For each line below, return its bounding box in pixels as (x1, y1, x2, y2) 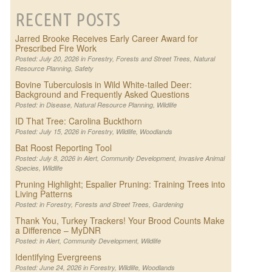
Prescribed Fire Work (15, 42, 97, 55)
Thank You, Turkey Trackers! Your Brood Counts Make (15, 214, 225, 227)
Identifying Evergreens (15, 251, 101, 263)
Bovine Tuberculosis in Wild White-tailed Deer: (15, 78, 192, 91)
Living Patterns (15, 188, 72, 200)
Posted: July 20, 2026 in (15, 54, 87, 64)
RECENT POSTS (15, 9, 121, 30)
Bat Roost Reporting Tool (15, 141, 112, 154)
